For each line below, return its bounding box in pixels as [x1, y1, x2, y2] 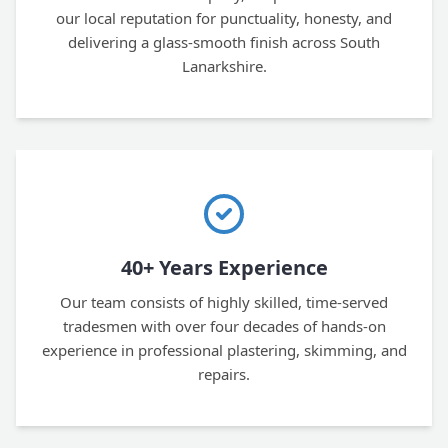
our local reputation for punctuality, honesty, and [56, 8, 392, 28]
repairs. [198, 364, 250, 384]
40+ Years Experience [120, 254, 328, 281]
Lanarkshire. [181, 56, 267, 76]
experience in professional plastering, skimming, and [41, 340, 407, 360]
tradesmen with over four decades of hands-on [62, 316, 386, 336]
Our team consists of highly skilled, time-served [60, 292, 388, 312]
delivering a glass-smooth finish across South [68, 32, 380, 52]
